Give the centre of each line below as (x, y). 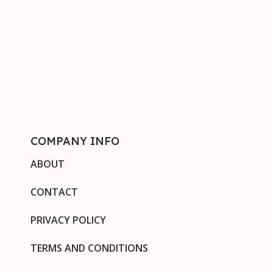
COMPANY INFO (75, 141)
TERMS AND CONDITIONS (89, 248)
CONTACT (54, 192)
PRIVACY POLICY (68, 220)
